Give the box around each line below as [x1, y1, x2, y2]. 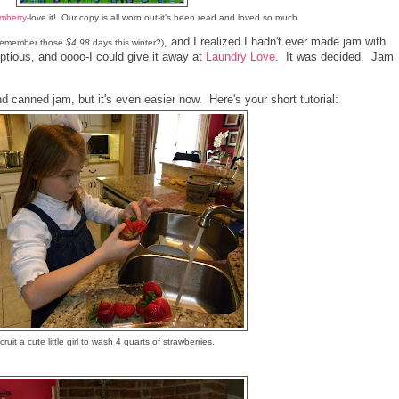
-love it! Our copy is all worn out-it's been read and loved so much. [27, 12, 300, 22]
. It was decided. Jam [275, 49, 394, 63]
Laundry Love [206, 49, 275, 63]
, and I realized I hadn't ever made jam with [164, 34, 386, 48]
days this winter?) [90, 37, 164, 47]
